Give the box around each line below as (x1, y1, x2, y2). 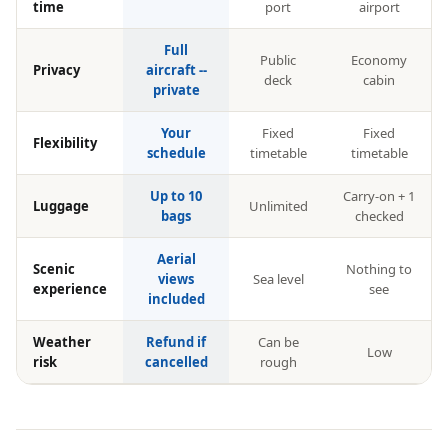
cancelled (144, 353, 208, 371)
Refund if (146, 333, 206, 351)
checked (354, 207, 404, 225)
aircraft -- (145, 61, 207, 79)
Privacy (33, 61, 80, 79)
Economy (351, 51, 407, 69)
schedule (146, 144, 206, 162)
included (147, 290, 205, 308)
